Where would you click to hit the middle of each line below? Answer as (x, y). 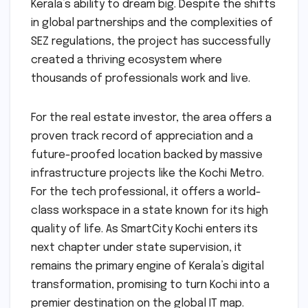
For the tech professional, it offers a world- (146, 192)
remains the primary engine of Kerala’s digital (147, 266)
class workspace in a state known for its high (150, 210)
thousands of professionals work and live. (141, 78)
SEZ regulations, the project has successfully (151, 41)
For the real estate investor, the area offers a (151, 118)
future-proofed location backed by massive (147, 155)
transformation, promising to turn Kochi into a (150, 285)
